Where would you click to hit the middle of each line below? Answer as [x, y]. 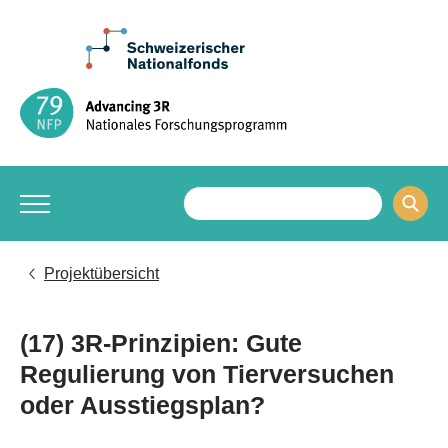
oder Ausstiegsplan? [142, 405]
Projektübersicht [101, 273]
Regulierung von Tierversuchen [207, 374]
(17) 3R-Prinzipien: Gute [161, 343]
